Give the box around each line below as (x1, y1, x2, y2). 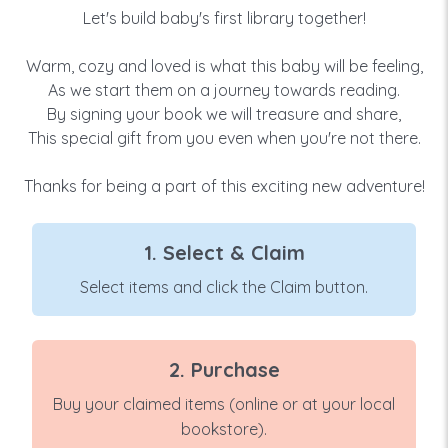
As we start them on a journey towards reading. (48, 79, 400, 100)
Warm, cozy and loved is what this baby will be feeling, (25, 55, 423, 76)
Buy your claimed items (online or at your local (53, 393, 395, 414)
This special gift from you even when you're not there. (27, 127, 421, 148)
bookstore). (181, 418, 267, 439)
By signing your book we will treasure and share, (47, 103, 401, 124)
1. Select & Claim (143, 239, 305, 265)
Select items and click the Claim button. (80, 276, 368, 297)
